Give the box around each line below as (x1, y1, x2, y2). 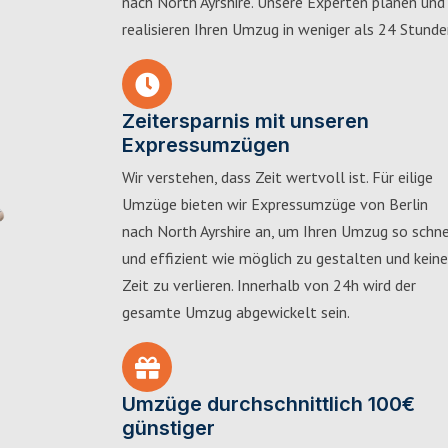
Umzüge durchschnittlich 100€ (122, 392, 415, 416)
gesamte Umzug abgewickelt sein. (122, 302, 350, 322)
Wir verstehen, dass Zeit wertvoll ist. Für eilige (122, 167, 433, 187)
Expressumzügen (122, 133, 290, 157)
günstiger (122, 416, 215, 440)
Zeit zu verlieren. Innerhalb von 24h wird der (122, 275, 416, 295)
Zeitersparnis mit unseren (122, 109, 369, 133)
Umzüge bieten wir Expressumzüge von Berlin (122, 194, 428, 214)
